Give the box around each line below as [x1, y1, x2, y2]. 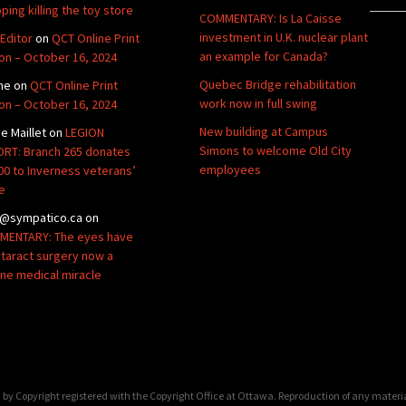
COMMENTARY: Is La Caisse [199, 9, 342, 26]
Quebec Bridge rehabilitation [199, 75, 356, 92]
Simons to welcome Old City [199, 141, 352, 159]
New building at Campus [199, 122, 328, 140]
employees [199, 160, 261, 178]
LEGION [65, 123, 104, 140]
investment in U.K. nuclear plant [199, 28, 368, 45]
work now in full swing [199, 94, 317, 111]
